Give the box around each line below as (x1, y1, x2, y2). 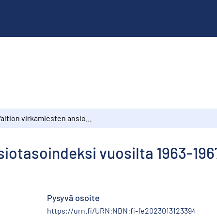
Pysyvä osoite (47, 192, 100, 203)
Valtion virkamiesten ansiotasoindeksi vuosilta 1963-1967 (86, 113, 92, 123)
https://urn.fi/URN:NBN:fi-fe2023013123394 (47, 205, 196, 215)
